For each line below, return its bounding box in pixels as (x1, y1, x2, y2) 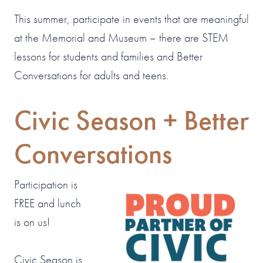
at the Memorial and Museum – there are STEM (14, 30, 228, 45)
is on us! (14, 214, 50, 230)
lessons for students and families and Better (14, 49, 203, 64)
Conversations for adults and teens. (14, 68, 168, 83)
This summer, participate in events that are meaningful (14, 11, 249, 26)
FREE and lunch (14, 195, 81, 211)
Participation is (14, 177, 77, 192)
